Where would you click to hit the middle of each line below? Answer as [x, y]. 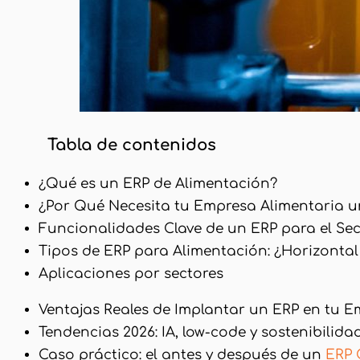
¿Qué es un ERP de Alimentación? [158, 184]
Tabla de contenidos [132, 145]
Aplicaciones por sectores [131, 274]
